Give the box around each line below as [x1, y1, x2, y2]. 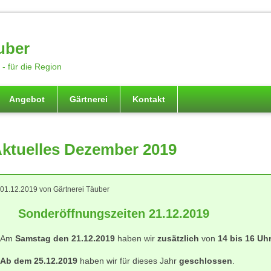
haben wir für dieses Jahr [77, 256, 179, 266]
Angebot [9, 94, 45, 104]
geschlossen [179, 256, 232, 266]
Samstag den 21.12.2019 [15, 233, 115, 243]
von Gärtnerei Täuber [38, 185, 109, 194]
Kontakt [132, 94, 165, 104]
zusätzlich [157, 233, 199, 243]
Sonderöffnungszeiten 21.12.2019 [18, 207, 209, 220]
